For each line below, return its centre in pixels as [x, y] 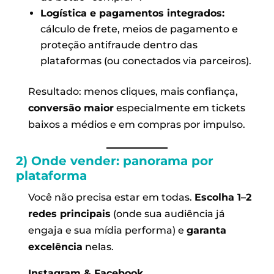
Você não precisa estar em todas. [112, 197]
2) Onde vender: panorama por [114, 161]
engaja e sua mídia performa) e [108, 230]
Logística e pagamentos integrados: [132, 13]
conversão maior [71, 108]
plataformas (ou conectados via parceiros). [146, 61]
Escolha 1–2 [223, 197]
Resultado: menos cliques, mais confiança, [133, 91]
